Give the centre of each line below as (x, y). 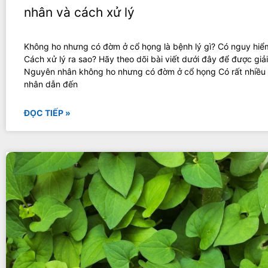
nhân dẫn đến (51, 84)
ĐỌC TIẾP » (47, 112)
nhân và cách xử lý (79, 12)
